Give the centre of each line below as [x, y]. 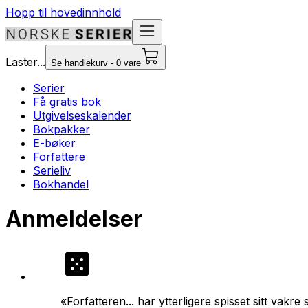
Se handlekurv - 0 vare [96, 63]
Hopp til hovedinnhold [63, 12]
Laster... [25, 62]
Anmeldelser [74, 219]
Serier [49, 88]
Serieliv [52, 170]
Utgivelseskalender [82, 115]
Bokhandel [61, 184]
